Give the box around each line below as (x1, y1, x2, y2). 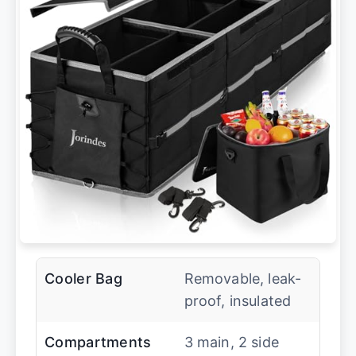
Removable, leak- (184, 270, 302, 287)
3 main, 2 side (184, 334, 279, 350)
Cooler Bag (44, 270, 122, 287)
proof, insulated (184, 292, 292, 309)
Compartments (44, 334, 152, 350)
